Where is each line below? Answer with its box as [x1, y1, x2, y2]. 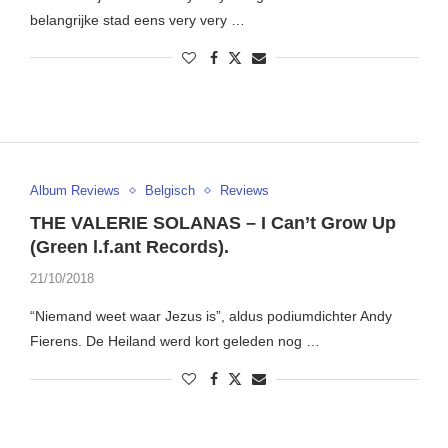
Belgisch [144, 183, 195, 199]
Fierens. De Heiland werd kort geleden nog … [29, 333, 320, 350]
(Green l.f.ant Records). [29, 237, 229, 258]
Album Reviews [29, 183, 120, 199]
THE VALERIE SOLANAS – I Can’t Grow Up [29, 213, 396, 234]
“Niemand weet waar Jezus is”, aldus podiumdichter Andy [29, 308, 392, 325]
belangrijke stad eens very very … [29, 11, 245, 28]
